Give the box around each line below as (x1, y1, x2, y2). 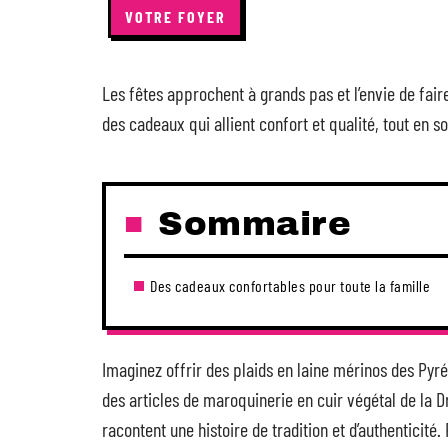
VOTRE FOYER (125, 7, 226, 26)
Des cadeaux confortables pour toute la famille (150, 276, 430, 295)
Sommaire (158, 205, 351, 242)
